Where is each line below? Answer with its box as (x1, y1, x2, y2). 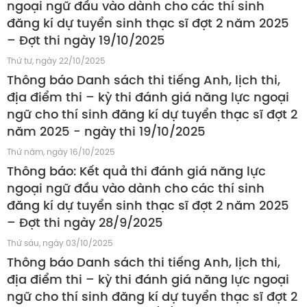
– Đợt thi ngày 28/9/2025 (7, 217, 163, 230)
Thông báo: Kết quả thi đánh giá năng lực (7, 165, 266, 179)
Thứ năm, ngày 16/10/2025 (7, 147, 115, 157)
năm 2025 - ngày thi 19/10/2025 (7, 125, 206, 139)
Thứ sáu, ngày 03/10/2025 (7, 238, 113, 248)
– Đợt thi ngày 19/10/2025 (7, 34, 165, 48)
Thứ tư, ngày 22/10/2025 (7, 56, 106, 66)
